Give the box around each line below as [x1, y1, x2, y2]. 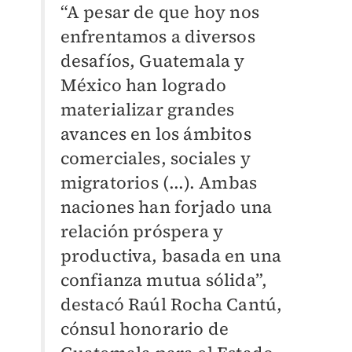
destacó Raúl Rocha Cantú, [60, 292, 283, 316]
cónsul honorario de [60, 317, 229, 340]
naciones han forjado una [60, 195, 273, 218]
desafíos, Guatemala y [60, 49, 245, 72]
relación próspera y [60, 219, 224, 243]
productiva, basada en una [60, 244, 282, 267]
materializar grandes [60, 97, 235, 121]
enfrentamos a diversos [60, 24, 255, 48]
